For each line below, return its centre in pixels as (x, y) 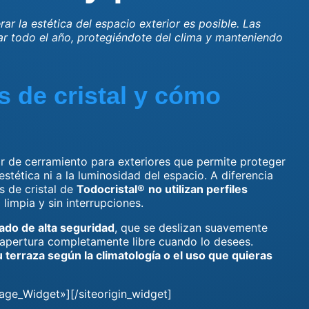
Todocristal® (111, 189)
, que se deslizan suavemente (191, 228)
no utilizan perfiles (198, 189)
